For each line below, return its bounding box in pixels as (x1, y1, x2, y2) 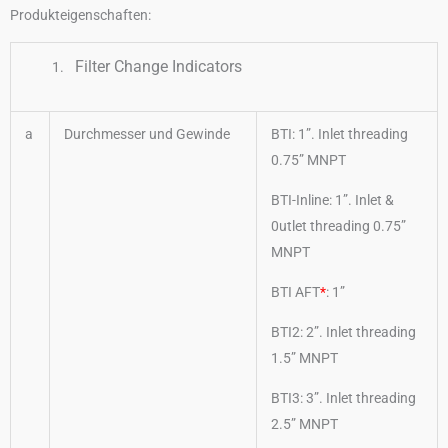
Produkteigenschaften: (10, 6, 151, 23)
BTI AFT (271, 283, 320, 300)
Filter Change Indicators (67, 56, 242, 76)
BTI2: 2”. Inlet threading (271, 323, 416, 340)
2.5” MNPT (271, 415, 338, 432)
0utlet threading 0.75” (271, 217, 406, 234)
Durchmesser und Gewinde (64, 125, 230, 142)
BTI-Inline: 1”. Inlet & (271, 191, 394, 208)
